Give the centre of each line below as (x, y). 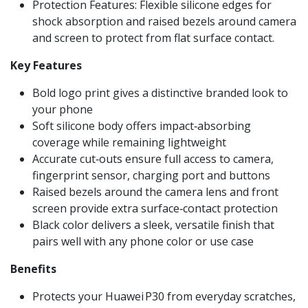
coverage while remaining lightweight (129, 142)
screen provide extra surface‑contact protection (155, 208)
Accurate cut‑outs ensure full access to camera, (153, 159)
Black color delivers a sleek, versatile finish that (153, 225)
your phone (63, 109)
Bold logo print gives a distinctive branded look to (160, 93)
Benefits (33, 269)
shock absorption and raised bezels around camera (164, 21)
